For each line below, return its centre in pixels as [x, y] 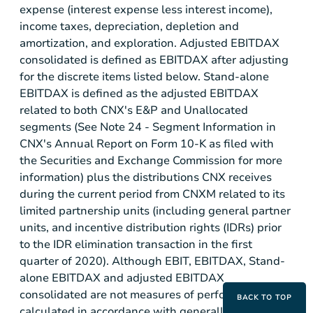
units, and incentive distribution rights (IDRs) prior [151, 228]
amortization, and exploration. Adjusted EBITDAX [150, 44]
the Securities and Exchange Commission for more [151, 161]
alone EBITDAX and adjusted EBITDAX [122, 278]
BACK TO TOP [264, 298]
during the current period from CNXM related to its [152, 195]
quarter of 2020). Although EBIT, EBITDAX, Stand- [152, 262]
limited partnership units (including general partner [155, 211]
